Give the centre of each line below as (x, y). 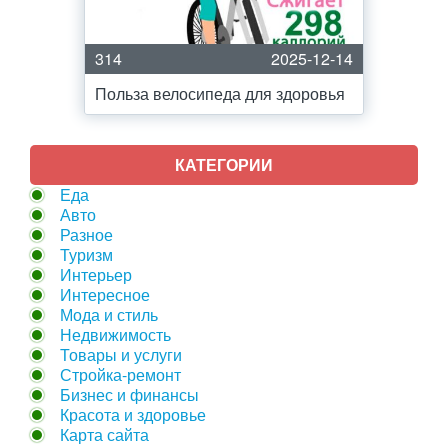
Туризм (86, 254)
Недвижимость (115, 334)
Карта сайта (104, 434)
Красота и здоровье (133, 414)
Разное (86, 234)
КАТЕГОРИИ (224, 164)
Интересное (105, 294)
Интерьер (96, 274)
